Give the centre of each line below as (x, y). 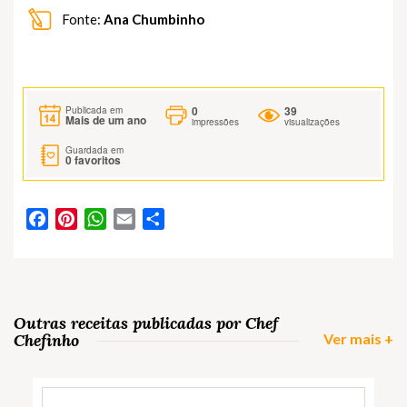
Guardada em (94, 150)
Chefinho (46, 341)
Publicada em (94, 109)
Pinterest (106, 219)
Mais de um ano (106, 119)
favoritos (96, 160)
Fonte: (81, 20)
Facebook (80, 219)
